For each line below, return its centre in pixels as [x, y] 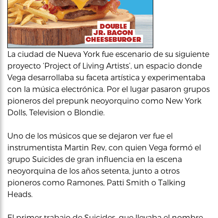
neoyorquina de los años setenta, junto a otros [93, 171]
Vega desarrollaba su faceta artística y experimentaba [106, 77]
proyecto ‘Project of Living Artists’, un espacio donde [105, 65]
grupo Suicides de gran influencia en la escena [95, 159]
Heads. [20, 194]
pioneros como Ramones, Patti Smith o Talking [96, 182]
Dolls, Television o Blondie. [56, 112]
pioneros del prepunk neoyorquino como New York [104, 100]
